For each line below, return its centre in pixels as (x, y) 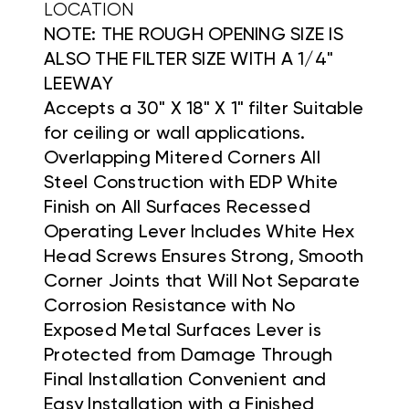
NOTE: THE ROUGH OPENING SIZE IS (194, 36)
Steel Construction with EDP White (191, 184)
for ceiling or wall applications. (175, 135)
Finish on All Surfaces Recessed (177, 209)
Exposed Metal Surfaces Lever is (183, 332)
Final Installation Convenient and (185, 381)
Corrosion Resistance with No (169, 307)
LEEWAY (79, 85)
